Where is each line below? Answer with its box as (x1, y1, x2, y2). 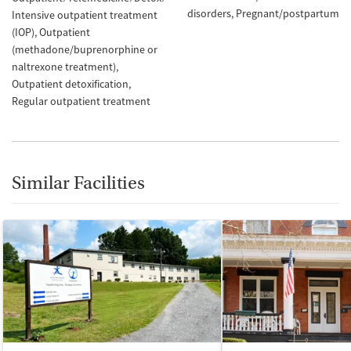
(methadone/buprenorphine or (12, 42, 157, 56)
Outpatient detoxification (12, 76, 128, 91)
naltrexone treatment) (12, 59, 116, 74)
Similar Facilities (12, 172, 145, 194)
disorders (187, 6, 231, 20)
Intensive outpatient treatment (12, 7, 157, 22)
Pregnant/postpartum (236, 6, 339, 20)
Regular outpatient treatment (12, 93, 150, 108)
